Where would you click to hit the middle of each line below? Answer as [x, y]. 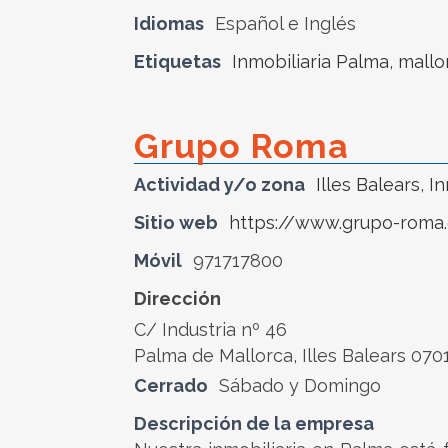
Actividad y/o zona [219, 184]
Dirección [177, 298]
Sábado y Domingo [300, 385]
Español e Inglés [285, 23]
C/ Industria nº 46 [210, 329]
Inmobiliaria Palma [310, 61]
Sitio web [176, 222]
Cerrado [171, 385]
